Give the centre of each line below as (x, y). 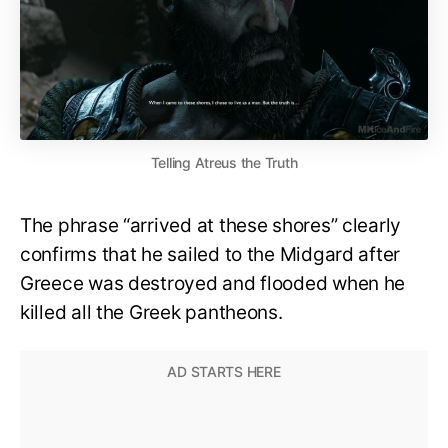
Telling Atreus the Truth (224, 163)
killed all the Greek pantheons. (154, 313)
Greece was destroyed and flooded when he (213, 284)
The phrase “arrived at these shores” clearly (211, 226)
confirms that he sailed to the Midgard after (210, 255)
